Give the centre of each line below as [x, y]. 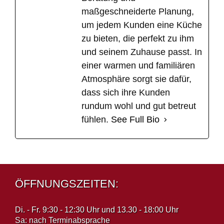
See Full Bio [135, 120]
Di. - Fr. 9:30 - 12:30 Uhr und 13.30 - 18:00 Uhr [97, 209]
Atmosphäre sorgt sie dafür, [136, 79]
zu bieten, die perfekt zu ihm [138, 39]
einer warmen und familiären [138, 66]
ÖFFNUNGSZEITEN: [67, 184]
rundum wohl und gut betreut [139, 106]
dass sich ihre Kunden [126, 93]
